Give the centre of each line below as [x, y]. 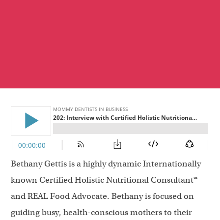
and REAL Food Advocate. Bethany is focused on [102, 196]
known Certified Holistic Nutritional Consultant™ [104, 180]
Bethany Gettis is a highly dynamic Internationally [106, 164]
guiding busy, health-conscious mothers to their [101, 212]
